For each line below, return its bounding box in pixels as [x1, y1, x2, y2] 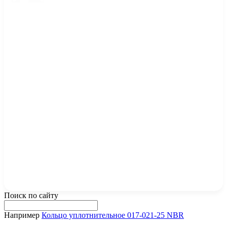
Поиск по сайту [4, 191, 58, 200]
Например [4, 211, 42, 219]
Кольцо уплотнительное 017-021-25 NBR [42, 211, 184, 219]
